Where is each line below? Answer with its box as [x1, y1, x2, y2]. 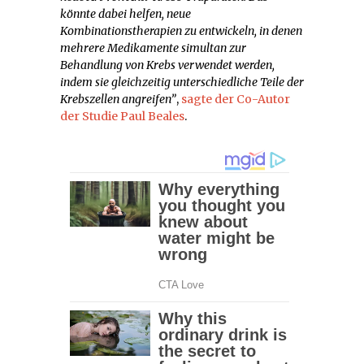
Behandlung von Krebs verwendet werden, [60, 57, 275, 72]
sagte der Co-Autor [181, 91, 290, 106]
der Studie [60, 108, 120, 123]
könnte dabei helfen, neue [60, 6, 191, 21]
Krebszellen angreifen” [60, 91, 176, 106]
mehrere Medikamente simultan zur [60, 40, 246, 55]
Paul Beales [120, 108, 184, 123]
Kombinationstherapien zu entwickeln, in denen [60, 23, 302, 38]
